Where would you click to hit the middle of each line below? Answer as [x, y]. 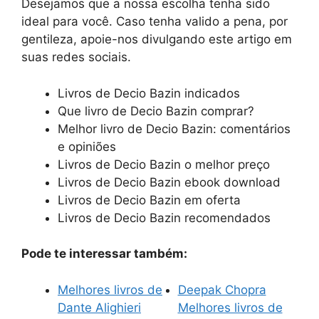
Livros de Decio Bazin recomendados [164, 218]
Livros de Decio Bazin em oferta [149, 200]
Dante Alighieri [99, 307]
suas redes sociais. [76, 57]
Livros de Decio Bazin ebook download [169, 182]
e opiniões [87, 146]
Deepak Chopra [222, 289]
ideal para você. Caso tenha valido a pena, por [155, 22]
